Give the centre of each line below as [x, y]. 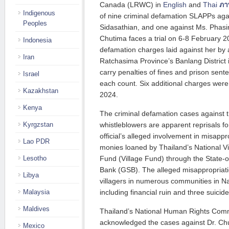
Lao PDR [36, 141]
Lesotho [35, 158]
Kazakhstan [41, 91]
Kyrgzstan [38, 124]
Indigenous [39, 13]
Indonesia [37, 40]
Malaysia [36, 192]
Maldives [36, 209]
